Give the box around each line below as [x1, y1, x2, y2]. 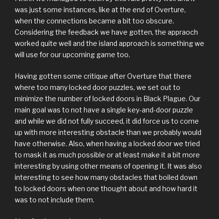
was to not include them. [15, 196, 94, 204]
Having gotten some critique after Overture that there [15, 72, 192, 81]
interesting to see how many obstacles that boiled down [15, 173, 197, 182]
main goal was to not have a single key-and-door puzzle [15, 106, 193, 114]
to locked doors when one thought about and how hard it [15, 184, 197, 193]
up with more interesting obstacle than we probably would [15, 128, 201, 137]
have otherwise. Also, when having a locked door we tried [15, 139, 200, 148]
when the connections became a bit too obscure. [15, 17, 174, 25]
